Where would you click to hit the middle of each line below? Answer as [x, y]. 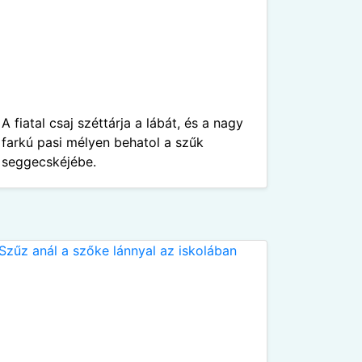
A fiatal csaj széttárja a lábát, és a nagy [122, 123]
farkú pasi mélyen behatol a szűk [103, 142]
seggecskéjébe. [49, 162]
